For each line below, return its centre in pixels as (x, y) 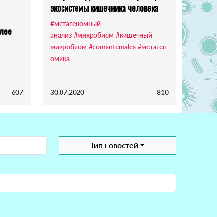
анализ (61, 35)
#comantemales (112, 47)
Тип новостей (114, 145)
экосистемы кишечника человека (104, 8)
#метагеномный (76, 24)
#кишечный (134, 35)
